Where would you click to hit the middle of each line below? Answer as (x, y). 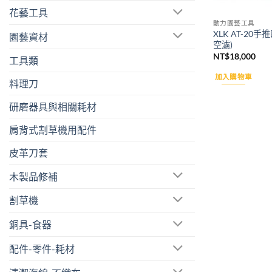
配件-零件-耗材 (42, 249)
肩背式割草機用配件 (53, 129)
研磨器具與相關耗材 (53, 106)
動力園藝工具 (234, 23)
